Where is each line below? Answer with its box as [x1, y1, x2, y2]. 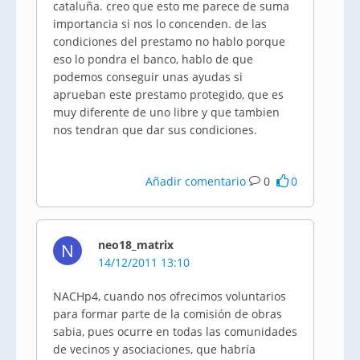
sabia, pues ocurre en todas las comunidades [53, 324, 297, 339]
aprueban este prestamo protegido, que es [53, 87, 284, 102]
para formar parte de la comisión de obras [53, 306, 282, 321]
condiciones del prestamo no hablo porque [53, 34, 285, 49]
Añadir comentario [145, 174, 247, 189]
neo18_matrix [98, 237, 174, 252]
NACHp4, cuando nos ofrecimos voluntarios [53, 288, 286, 304]
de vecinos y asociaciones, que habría [53, 342, 256, 357]
